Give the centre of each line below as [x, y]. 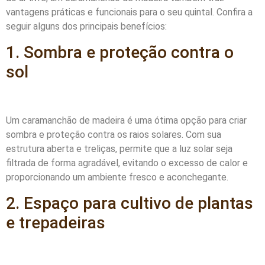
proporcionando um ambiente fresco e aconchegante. [117, 177]
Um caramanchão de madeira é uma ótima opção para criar [126, 121]
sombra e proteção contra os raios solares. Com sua [114, 135]
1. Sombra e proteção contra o [120, 52]
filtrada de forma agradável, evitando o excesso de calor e [127, 163]
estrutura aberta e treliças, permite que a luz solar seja [119, 149]
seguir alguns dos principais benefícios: [86, 27]
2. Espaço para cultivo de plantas [130, 203]
